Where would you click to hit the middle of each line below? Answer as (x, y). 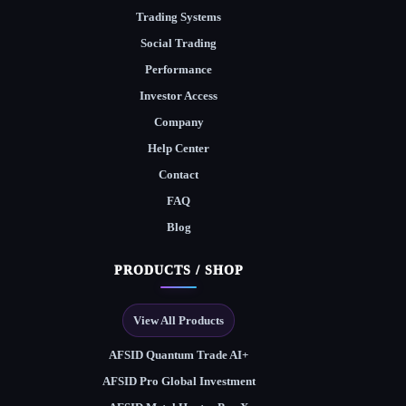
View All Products (179, 321)
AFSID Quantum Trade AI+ (179, 355)
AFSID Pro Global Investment (179, 382)
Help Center (179, 149)
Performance (179, 70)
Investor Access (179, 96)
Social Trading (179, 43)
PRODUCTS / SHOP (179, 271)
